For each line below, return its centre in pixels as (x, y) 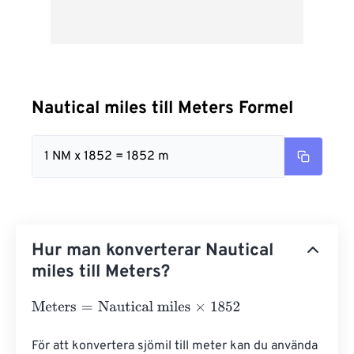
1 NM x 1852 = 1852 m (107, 156)
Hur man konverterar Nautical (153, 251)
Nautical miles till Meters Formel (162, 109)
